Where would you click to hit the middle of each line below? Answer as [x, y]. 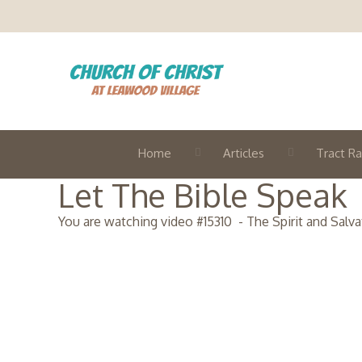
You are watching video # [131, 221]
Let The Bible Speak [203, 195]
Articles [244, 153]
